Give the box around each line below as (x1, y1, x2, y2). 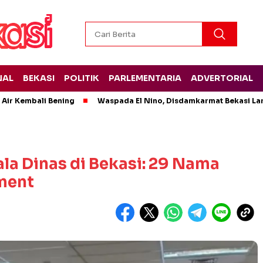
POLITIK (63, 73, 99, 83)
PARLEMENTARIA (108, 73, 181, 83)
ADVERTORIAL (190, 73, 253, 83)
